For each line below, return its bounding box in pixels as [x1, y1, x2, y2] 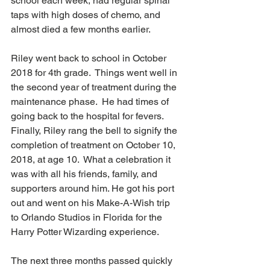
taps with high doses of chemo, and [11, 8, 163, 20]
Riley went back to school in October [11, 52, 169, 64]
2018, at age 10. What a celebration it [11, 153, 173, 165]
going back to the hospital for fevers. [11, 110, 168, 122]
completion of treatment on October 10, [11, 139, 178, 151]
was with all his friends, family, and [11, 168, 160, 180]
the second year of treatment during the [11, 81, 179, 93]
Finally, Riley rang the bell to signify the [11, 124, 180, 136]
